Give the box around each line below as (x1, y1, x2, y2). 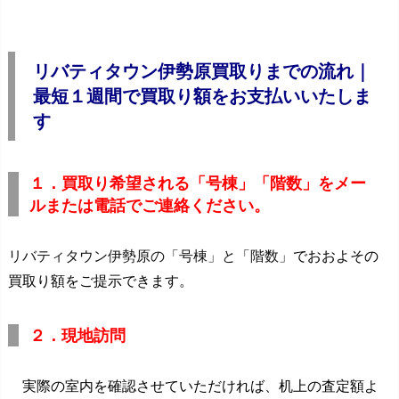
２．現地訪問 (29, 324, 126, 346)
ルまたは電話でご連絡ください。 (29, 194, 270, 216)
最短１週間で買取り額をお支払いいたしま (33, 84, 371, 109)
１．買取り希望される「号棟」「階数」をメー (29, 172, 366, 194)
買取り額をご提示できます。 (8, 271, 193, 291)
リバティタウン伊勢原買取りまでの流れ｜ (33, 59, 371, 84)
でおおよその (293, 246, 379, 266)
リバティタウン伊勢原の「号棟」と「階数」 (8, 246, 293, 266)
